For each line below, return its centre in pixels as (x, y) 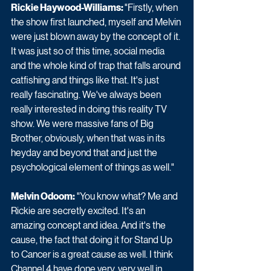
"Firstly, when (152, 7)
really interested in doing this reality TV (90, 109)
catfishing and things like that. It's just (86, 80)
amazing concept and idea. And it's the (89, 225)
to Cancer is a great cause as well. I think (93, 254)
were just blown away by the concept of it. (96, 36)
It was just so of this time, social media (89, 51)
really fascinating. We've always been (87, 94)
